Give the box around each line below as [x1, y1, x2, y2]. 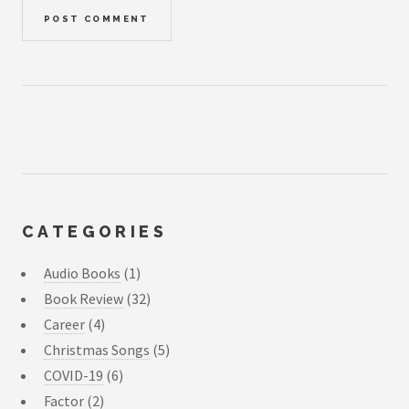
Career [44, 315, 85, 334]
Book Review [44, 289, 123, 309]
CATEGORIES [22, 221, 167, 241]
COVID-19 [44, 366, 103, 385]
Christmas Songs [44, 341, 150, 360]
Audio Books [44, 264, 121, 283]
